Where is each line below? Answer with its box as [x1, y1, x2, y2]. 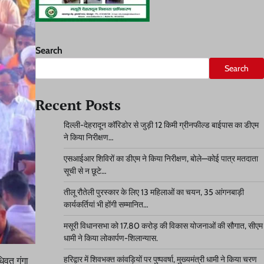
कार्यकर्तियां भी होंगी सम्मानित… [63, 199, 148, 210]
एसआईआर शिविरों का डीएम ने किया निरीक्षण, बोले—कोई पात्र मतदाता [63, 153, 258, 164]
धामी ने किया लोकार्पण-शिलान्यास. [63, 233, 158, 243]
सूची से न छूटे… [63, 166, 107, 176]
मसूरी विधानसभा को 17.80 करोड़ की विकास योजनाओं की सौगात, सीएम [63, 220, 263, 231]
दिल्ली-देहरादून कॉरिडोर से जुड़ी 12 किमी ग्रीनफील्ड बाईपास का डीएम [63, 120, 259, 130]
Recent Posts [35, 95, 121, 114]
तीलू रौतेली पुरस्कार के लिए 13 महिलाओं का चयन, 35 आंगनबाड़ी [63, 187, 244, 197]
